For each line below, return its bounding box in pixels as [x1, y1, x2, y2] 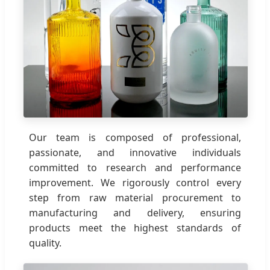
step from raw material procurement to [29, 191, 241, 205]
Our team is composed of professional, [29, 131, 241, 145]
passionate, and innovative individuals [29, 146, 241, 160]
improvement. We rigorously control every [29, 176, 241, 190]
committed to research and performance [29, 161, 241, 175]
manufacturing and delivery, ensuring [29, 206, 241, 220]
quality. [29, 236, 61, 250]
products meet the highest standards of [29, 221, 241, 235]
